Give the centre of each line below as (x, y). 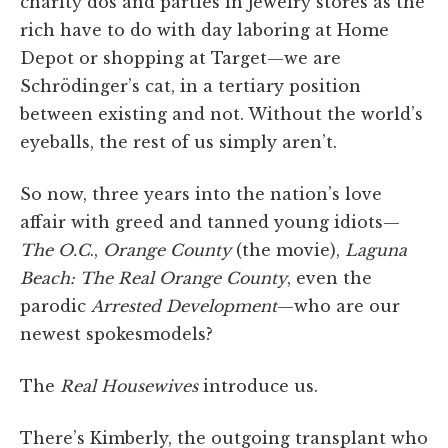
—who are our (338, 305)
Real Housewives (129, 385)
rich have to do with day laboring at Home (204, 29)
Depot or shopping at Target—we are (180, 57)
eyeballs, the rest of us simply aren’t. (178, 141)
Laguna (376, 249)
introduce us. (258, 385)
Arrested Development (184, 305)
